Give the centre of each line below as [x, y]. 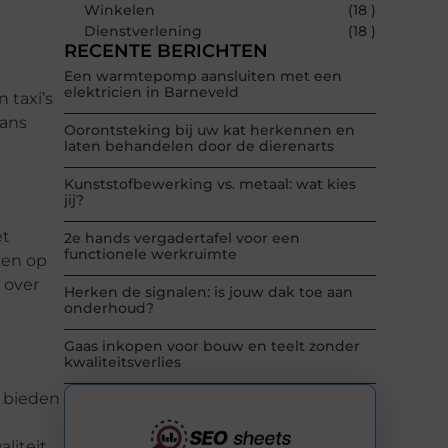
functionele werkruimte [150, 254]
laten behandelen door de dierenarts [199, 146]
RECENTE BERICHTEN [166, 51]
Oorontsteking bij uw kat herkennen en [209, 130]
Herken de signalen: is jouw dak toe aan [208, 292]
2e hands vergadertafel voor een [182, 238]
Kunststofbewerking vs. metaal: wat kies [210, 184]
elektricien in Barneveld [151, 92]
